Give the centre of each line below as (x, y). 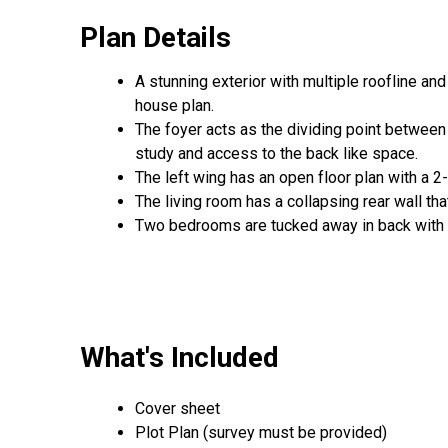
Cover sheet (177, 409)
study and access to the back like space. (278, 153)
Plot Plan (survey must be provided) (261, 433)
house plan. (174, 105)
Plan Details (155, 37)
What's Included (179, 357)
